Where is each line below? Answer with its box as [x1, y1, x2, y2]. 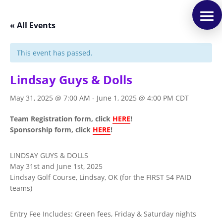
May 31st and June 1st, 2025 [10, 162, 103, 171]
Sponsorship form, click [10, 125, 93, 134]
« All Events [10, 20, 55, 31]
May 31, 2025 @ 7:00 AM [10, 93, 90, 103]
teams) [10, 183, 32, 193]
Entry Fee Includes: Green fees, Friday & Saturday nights [10, 209, 196, 219]
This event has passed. [17, 48, 93, 57]
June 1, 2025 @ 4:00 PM [97, 93, 173, 103]
